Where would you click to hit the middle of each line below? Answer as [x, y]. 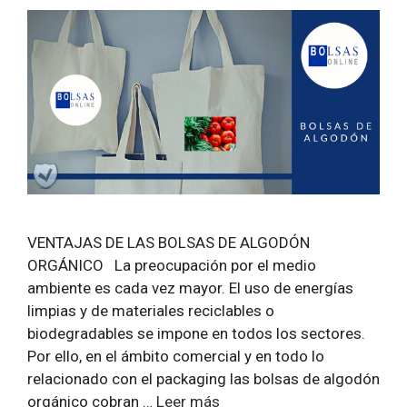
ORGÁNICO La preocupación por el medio [172, 266]
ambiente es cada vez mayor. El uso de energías [190, 288]
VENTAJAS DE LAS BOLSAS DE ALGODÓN [169, 243]
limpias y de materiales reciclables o [151, 311]
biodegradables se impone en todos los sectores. [196, 334]
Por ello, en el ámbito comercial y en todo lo [176, 357]
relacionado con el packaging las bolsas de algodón [203, 379]
